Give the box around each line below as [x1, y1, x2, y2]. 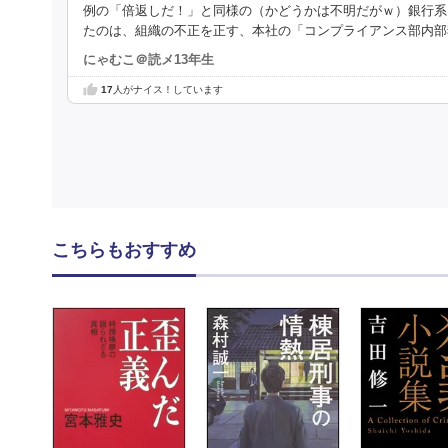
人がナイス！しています [113, 84, 223, 96]
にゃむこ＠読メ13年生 [83, 53, 214, 68]
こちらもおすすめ [52, 240, 196, 261]
